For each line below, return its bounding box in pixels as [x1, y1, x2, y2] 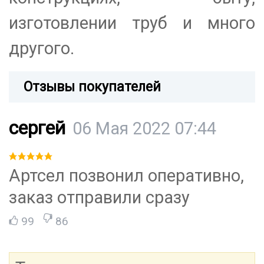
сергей [9, 117, 65, 140]
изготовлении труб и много [9, 13, 255, 34]
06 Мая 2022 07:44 [72, 118, 216, 139]
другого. [9, 38, 74, 59]
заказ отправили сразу [9, 187, 190, 208]
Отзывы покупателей [24, 79, 161, 95]
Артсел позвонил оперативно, [9, 166, 244, 186]
